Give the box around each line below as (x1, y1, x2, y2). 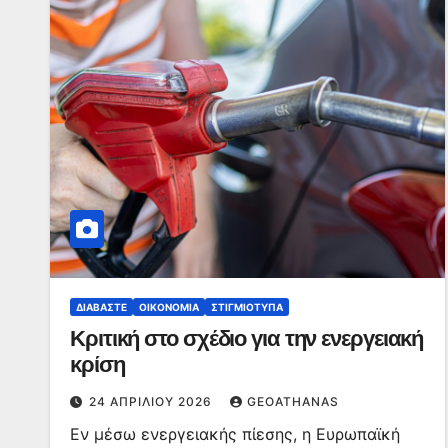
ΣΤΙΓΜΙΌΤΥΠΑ (211, 301, 283, 313)
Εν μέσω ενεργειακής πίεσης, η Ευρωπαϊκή (70, 424, 400, 444)
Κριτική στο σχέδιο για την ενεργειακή (70, 325, 424, 352)
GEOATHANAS (247, 394, 339, 409)
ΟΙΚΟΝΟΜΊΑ (139, 301, 199, 313)
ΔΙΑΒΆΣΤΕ (76, 301, 127, 313)
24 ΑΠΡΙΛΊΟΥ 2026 (89, 394, 216, 409)
